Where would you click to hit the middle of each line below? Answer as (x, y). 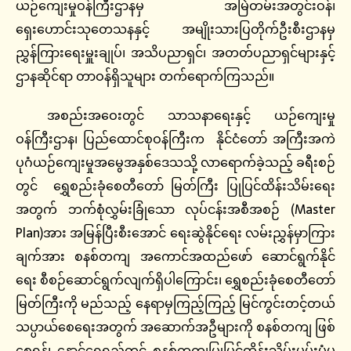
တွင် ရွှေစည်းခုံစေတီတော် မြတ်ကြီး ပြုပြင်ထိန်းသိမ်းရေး (175, 186)
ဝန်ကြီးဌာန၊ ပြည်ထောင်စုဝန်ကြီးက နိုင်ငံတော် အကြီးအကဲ (175, 139)
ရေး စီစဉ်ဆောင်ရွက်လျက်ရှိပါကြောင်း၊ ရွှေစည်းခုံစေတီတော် (175, 280)
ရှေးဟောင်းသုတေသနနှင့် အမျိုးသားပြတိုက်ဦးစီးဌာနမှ (175, 29)
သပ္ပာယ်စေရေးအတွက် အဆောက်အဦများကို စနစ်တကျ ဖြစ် (175, 327)
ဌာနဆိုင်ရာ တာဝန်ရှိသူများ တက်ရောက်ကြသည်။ (145, 76)
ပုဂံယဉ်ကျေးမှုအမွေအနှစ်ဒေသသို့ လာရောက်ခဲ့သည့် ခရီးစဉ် (175, 163)
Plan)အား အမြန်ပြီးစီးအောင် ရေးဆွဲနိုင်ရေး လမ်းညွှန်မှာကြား (175, 233)
